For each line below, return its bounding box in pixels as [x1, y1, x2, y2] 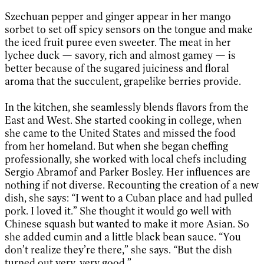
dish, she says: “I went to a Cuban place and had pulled [5, 191, 253, 204]
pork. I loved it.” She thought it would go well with [5, 204, 232, 217]
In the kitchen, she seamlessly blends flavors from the [5, 100, 249, 114]
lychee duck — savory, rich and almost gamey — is [5, 48, 236, 62]
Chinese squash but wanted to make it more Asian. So [5, 217, 249, 230]
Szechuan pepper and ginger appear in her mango [5, 9, 231, 23]
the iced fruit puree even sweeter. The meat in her [5, 35, 231, 49]
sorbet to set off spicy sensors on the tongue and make [5, 22, 253, 36]
